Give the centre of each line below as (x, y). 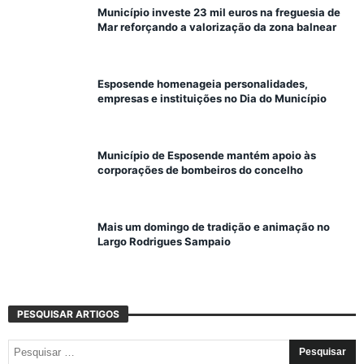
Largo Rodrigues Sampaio (164, 241)
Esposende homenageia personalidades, (203, 83)
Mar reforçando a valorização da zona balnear (217, 26)
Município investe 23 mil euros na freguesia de (219, 12)
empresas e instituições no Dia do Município (212, 98)
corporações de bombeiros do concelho (200, 169)
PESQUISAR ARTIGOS (68, 314)
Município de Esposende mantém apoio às (207, 155)
